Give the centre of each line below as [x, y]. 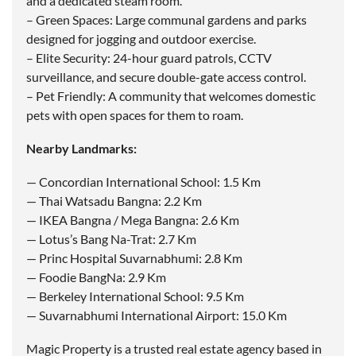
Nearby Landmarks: [81, 149]
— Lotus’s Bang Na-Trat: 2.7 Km [111, 239]
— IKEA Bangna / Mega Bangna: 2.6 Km [133, 220]
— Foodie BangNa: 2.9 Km [96, 277]
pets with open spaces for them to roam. [135, 115]
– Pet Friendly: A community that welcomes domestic [171, 96]
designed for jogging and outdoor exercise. [141, 39]
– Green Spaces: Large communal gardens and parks [166, 20]
